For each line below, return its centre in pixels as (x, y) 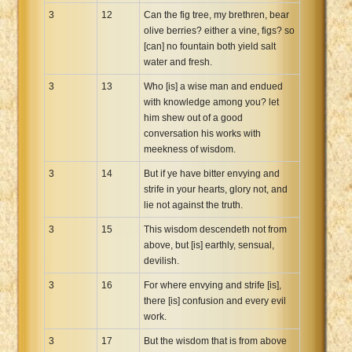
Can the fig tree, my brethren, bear (216, 15)
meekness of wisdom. (190, 149)
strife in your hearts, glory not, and (216, 189)
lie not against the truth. (193, 205)
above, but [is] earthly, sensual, (209, 245)
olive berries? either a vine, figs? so (219, 30)
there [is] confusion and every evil (215, 301)
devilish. (161, 260)
